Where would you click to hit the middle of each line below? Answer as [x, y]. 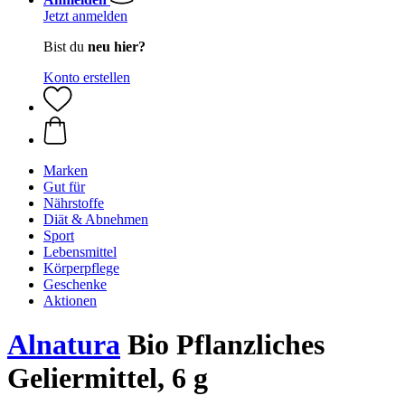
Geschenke [75, 284]
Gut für [64, 187]
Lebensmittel [80, 252]
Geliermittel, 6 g [108, 378]
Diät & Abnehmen [96, 219]
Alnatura [64, 345]
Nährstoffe [74, 203]
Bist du [66, 47]
